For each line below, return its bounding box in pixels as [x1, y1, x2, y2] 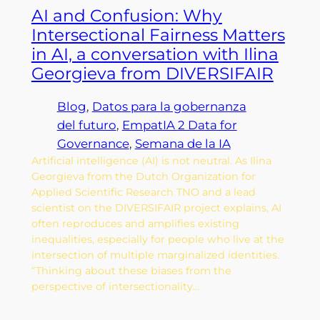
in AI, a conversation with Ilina [31, 44, 279, 64]
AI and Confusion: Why [31, 5, 222, 26]
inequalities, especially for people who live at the [31, 232, 284, 246]
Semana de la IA [134, 136, 231, 151]
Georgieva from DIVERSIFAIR [31, 63, 274, 84]
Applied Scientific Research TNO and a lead [31, 185, 256, 199]
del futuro [56, 117, 116, 132]
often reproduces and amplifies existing [31, 216, 239, 230]
